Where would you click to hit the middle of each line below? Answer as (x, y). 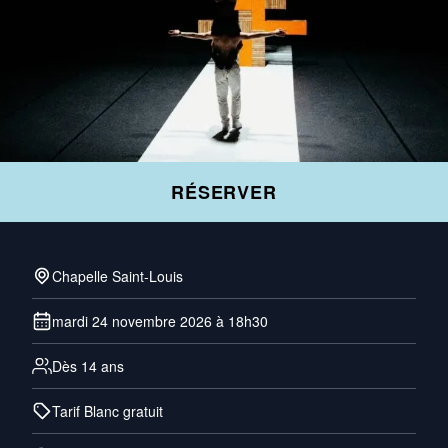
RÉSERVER (224, 192)
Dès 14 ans (88, 366)
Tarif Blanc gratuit (107, 411)
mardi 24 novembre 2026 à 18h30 (160, 321)
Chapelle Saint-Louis (117, 276)
